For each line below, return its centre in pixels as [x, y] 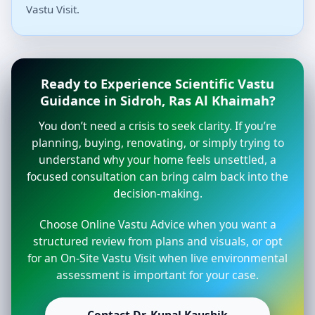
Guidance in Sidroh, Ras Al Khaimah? [157, 101]
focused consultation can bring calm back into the [157, 177]
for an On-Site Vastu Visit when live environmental [157, 258]
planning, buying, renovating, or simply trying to [157, 143]
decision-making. [157, 194]
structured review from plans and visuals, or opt [157, 242]
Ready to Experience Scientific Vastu [157, 84]
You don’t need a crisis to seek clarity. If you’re [157, 126]
